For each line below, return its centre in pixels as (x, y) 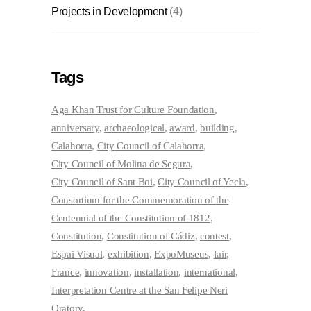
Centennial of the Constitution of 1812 (131, 218)
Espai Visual (77, 254)
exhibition (128, 254)
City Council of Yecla (202, 182)
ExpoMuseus (182, 254)
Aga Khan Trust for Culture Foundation (133, 110)
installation (157, 272)
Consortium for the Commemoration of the (140, 200)
